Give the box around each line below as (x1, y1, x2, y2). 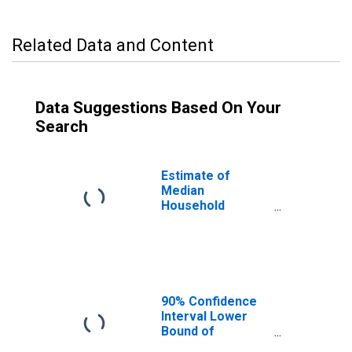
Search (35, 117, 88, 136)
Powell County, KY (161, 228, 267, 243)
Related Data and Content (12, 35, 214, 55)
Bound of (161, 324, 214, 339)
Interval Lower (161, 309, 247, 324)
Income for (161, 213, 227, 228)
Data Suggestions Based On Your (35, 98, 281, 117)
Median (161, 183, 204, 198)
